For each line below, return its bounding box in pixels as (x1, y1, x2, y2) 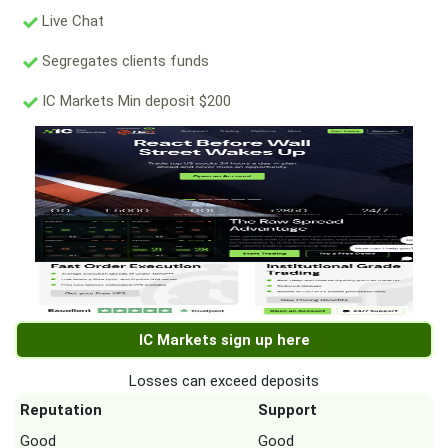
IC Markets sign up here (138, 331, 310, 349)
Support (258, 401, 317, 419)
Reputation (20, 401, 102, 419)
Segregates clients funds (38, 52, 209, 70)
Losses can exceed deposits (129, 372, 319, 390)
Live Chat (38, 12, 104, 30)
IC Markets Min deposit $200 (38, 92, 231, 110)
